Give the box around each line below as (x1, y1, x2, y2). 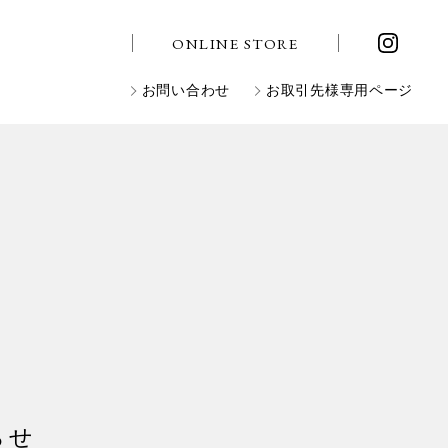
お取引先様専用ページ (266, 83, 413, 98)
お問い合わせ (141, 83, 230, 98)
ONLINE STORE (172, 33, 298, 53)
